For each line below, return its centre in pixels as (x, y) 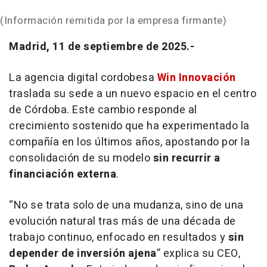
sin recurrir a (187, 159)
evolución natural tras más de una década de (122, 222)
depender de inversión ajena (83, 254)
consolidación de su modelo (81, 159)
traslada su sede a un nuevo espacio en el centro (133, 94)
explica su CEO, (201, 254)
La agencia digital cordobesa (83, 78)
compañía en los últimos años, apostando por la (129, 142)
